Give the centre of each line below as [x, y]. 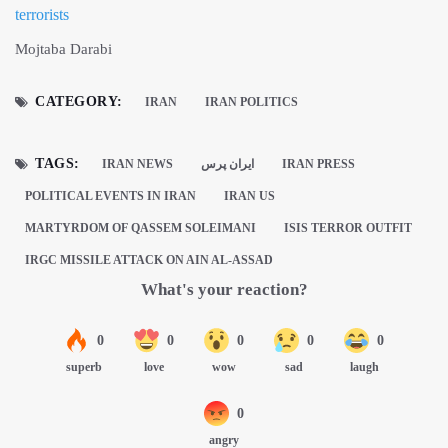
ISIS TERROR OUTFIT [348, 228]
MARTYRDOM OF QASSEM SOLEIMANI [140, 228]
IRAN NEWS [137, 164]
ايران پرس [227, 164]
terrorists [42, 15]
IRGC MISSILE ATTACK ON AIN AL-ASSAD [149, 260]
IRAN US [249, 196]
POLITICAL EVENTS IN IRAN [110, 196]
